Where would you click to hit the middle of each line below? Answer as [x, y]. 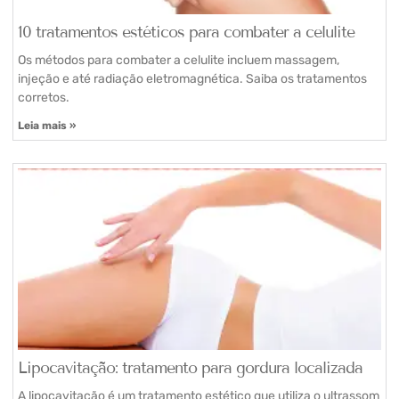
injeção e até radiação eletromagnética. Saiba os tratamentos [192, 78]
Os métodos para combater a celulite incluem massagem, [179, 60]
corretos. [44, 97]
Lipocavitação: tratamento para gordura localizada [190, 367]
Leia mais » [47, 125]
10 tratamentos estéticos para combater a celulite [186, 32]
